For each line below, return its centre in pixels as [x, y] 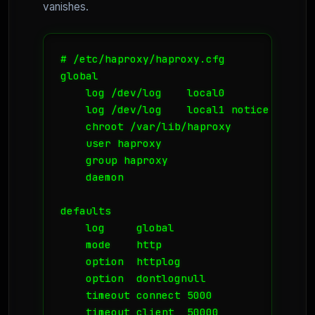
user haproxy [111, 143]
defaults [86, 211]
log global [117, 228]
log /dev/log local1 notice [165, 110]
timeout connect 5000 [136, 295]
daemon [92, 177]
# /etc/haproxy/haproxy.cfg [143, 59]
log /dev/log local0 [143, 93]
